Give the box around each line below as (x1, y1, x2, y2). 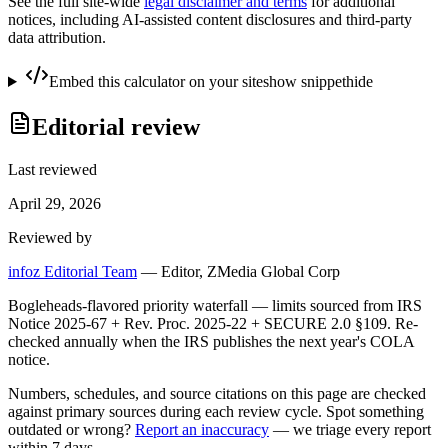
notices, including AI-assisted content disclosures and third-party (8, 11, 412, 28)
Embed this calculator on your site (48, 73, 263, 90)
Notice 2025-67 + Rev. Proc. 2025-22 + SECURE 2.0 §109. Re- (8, 314, 418, 332)
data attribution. (8, 29, 106, 46)
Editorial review (32, 113, 200, 140)
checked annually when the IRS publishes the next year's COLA (8, 332, 414, 350)
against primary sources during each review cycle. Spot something (8, 402, 424, 420)
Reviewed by (8, 228, 92, 246)
